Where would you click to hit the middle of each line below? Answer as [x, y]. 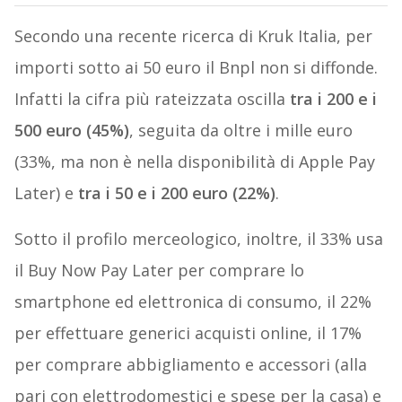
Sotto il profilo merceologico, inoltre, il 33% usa [198, 239]
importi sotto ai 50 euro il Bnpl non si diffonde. [196, 68]
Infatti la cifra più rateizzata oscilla [152, 99]
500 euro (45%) [71, 131]
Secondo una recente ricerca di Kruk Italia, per [193, 36]
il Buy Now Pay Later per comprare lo [159, 271]
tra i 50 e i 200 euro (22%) [176, 193]
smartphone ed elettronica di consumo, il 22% [192, 302]
